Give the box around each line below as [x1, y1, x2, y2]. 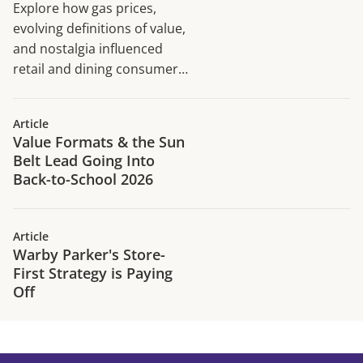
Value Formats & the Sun [13, 132, 185, 152]
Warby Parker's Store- [13, 245, 165, 265]
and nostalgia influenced [13, 40, 163, 58]
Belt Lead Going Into [13, 151, 155, 171]
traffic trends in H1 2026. [13, 80, 164, 99]
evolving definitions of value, [13, 19, 186, 38]
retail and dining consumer [13, 60, 178, 79]
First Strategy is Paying [13, 263, 173, 284]
